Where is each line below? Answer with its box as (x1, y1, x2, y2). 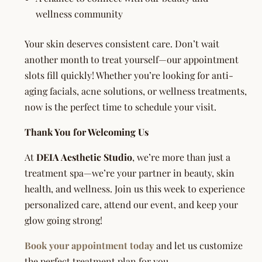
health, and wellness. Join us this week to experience (25, 182, 245, 195)
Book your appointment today (25, 239, 154, 252)
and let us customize (154, 239, 243, 252)
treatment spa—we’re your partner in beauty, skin (25, 167, 235, 180)
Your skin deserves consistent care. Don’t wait (25, 37, 219, 50)
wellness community (36, 8, 123, 20)
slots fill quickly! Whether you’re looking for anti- (25, 69, 233, 82)
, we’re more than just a (132, 151, 230, 164)
